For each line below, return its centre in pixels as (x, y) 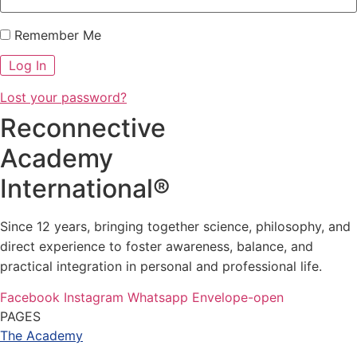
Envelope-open (238, 297)
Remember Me (56, 35)
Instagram (94, 297)
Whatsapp (158, 297)
